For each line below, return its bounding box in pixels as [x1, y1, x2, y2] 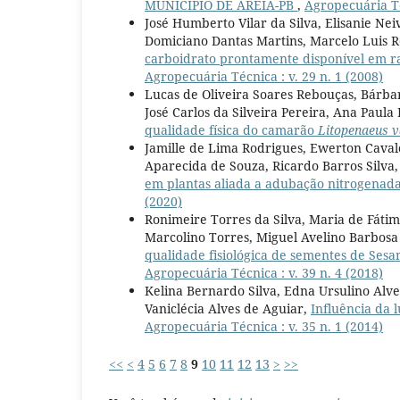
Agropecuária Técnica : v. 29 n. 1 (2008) [145, 68, 383, 86]
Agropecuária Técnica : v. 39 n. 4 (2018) [145, 264, 383, 282]
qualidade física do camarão [145, 121, 318, 139]
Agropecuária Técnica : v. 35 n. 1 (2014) [145, 318, 383, 336]
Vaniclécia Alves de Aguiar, [145, 300, 311, 318]
